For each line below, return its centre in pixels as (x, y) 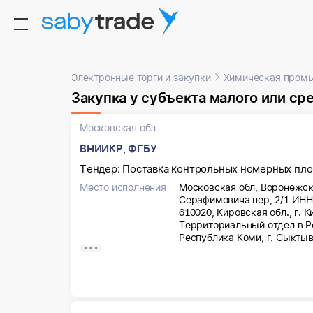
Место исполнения (123, 187)
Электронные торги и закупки (141, 77)
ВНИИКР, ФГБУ (118, 148)
